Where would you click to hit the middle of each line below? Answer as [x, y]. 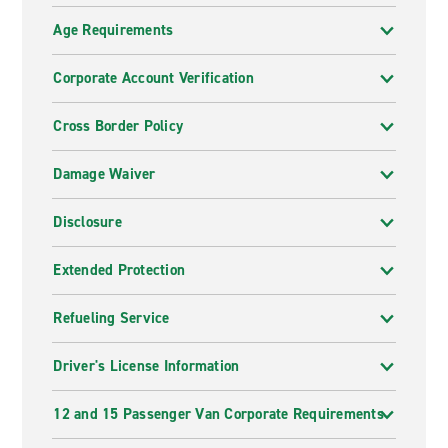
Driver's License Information [146, 366]
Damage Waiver [104, 174]
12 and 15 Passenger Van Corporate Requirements [218, 414]
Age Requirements [113, 30]
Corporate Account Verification [153, 78]
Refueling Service [111, 318]
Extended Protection [119, 270]
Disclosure [87, 222]
